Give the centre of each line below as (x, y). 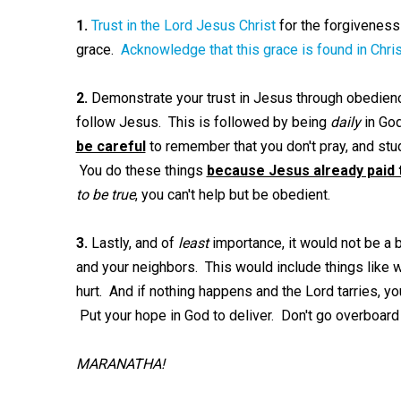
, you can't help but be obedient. (232, 195)
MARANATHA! (120, 364)
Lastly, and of (132, 243)
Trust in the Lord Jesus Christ (183, 26)
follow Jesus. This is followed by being (203, 122)
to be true (105, 195)
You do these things (141, 171)
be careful (111, 146)
